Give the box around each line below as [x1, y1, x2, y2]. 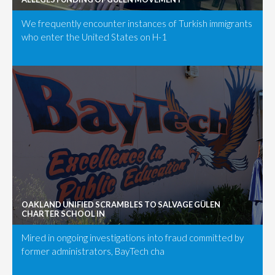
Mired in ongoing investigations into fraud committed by [21, 232, 244, 244]
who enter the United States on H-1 [21, 31, 167, 43]
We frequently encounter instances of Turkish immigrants [21, 18, 252, 29]
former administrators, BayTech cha [21, 246, 165, 257]
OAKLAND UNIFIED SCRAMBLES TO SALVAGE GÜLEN [21, 199, 220, 210]
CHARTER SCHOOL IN [21, 209, 105, 219]
